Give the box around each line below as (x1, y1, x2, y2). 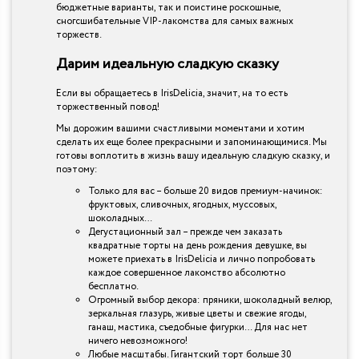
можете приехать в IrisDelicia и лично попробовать (88, 252, 315, 266)
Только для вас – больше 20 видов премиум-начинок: (88, 184, 323, 198)
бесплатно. (88, 279, 139, 293)
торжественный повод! (56, 99, 159, 114)
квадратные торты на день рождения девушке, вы (88, 238, 307, 252)
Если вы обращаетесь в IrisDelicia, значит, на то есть (56, 86, 288, 100)
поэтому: (56, 162, 98, 176)
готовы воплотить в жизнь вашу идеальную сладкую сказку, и (56, 148, 330, 163)
